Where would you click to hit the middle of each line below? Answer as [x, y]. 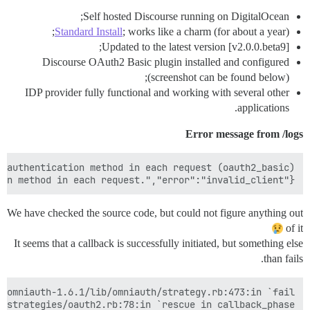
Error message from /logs [244, 134]
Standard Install [89, 32]
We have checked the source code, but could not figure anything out [155, 213]
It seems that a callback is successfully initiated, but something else [158, 244]
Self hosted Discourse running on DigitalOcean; [186, 17]
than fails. [283, 259]
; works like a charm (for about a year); [206, 32]
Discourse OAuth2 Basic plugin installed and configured [166, 62]
